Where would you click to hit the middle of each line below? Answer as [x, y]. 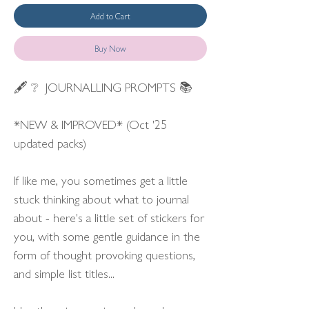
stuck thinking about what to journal [101, 198]
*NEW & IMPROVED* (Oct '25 [90, 124]
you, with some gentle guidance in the [107, 236]
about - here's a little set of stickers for [109, 217]
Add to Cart [110, 16]
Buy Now [110, 48]
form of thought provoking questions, [104, 254]
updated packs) [50, 142]
